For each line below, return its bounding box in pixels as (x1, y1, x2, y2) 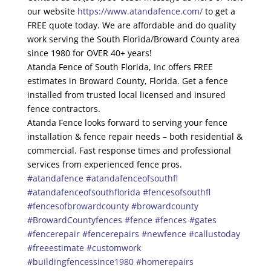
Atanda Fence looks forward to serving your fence (27, 116, 227, 128)
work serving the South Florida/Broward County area (27, 33, 240, 45)
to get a (202, 5, 235, 17)
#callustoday (188, 227, 240, 240)
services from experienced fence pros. (27, 158, 182, 170)
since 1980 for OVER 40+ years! (27, 47, 152, 59)
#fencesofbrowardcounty (27, 200, 129, 212)
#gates (189, 214, 217, 226)
